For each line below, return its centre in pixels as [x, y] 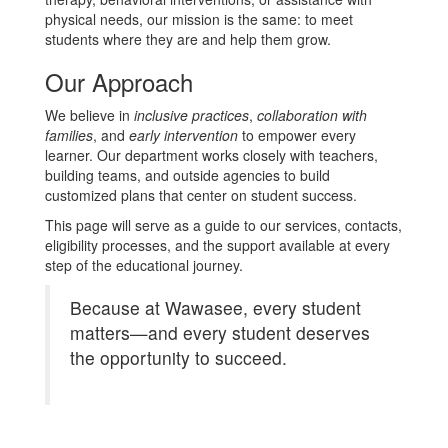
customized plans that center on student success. [201, 195]
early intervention [183, 135]
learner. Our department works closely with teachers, [211, 155]
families [69, 135]
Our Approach [119, 81]
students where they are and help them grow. [188, 39]
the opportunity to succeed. [178, 357]
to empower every [297, 135]
